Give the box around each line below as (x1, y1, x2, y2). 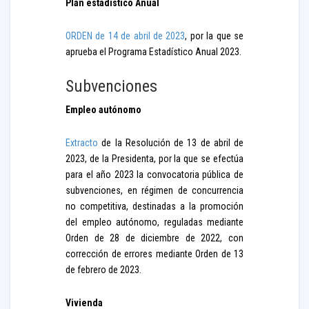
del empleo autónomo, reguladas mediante (66, 217, 243, 228)
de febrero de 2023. (66, 264, 141, 275)
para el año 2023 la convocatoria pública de (66, 169, 243, 180)
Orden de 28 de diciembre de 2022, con (66, 232, 243, 243)
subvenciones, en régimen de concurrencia (66, 185, 243, 196)
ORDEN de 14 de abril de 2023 (66, 30, 186, 41)
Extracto (66, 137, 98, 148)
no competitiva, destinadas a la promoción (66, 201, 243, 212)
